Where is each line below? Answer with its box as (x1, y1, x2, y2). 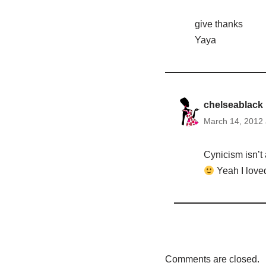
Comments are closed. (164, 254, 259, 265)
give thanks (194, 19, 243, 30)
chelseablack (203, 100, 263, 110)
